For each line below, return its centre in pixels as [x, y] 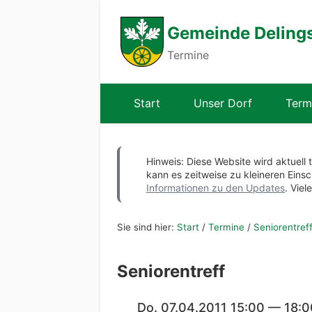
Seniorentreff [171, 271]
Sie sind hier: [147, 227]
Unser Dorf [223, 103]
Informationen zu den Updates [216, 188]
